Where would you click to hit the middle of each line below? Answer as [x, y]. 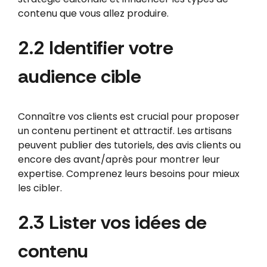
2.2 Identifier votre [95, 47]
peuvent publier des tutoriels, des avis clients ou [129, 145]
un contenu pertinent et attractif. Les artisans [125, 131]
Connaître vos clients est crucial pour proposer [128, 116]
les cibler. [40, 188]
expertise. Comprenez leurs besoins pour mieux [128, 173]
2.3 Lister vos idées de [112, 223]
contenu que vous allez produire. [93, 13]
